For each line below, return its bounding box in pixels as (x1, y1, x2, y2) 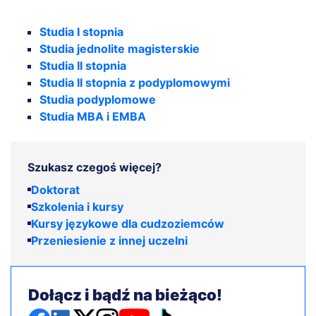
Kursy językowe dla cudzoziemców (31, 216, 224, 231)
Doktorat (31, 182, 80, 197)
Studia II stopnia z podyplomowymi (39, 75, 230, 90)
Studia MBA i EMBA (39, 109, 146, 123)
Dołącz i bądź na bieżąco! (28, 285, 222, 304)
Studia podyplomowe (39, 92, 156, 107)
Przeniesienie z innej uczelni (31, 233, 188, 248)
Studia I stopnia (39, 24, 123, 39)
